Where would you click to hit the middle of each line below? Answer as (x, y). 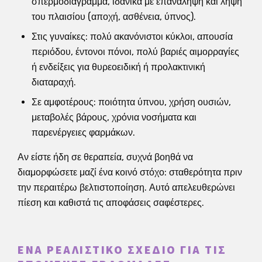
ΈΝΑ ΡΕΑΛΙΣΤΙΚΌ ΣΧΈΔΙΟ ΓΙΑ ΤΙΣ (122, 250)
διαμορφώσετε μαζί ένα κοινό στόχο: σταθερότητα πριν (130, 172)
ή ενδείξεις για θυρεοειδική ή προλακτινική (118, 67)
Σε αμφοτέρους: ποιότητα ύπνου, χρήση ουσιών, (131, 102)
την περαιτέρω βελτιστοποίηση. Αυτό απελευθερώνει (126, 187)
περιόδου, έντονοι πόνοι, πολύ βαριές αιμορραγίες (135, 51)
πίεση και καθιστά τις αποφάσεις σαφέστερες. (111, 202)
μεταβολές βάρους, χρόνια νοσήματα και (114, 117)
